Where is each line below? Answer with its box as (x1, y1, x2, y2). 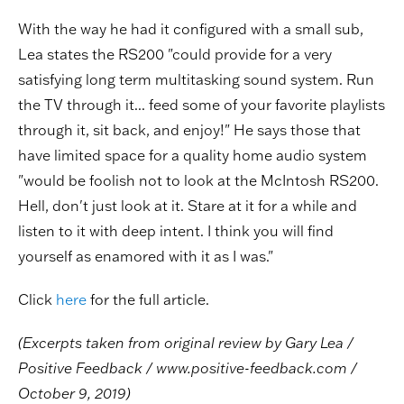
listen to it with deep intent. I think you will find (18, 221, 334, 240)
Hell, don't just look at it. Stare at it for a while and (18, 196, 357, 215)
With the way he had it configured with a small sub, (18, 19, 363, 38)
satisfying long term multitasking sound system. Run (18, 69, 374, 88)
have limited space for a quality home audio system (18, 145, 367, 164)
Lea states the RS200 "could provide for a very (18, 44, 332, 63)
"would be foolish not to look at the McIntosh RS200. (18, 170, 379, 189)
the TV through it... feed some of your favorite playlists (18, 95, 385, 114)
